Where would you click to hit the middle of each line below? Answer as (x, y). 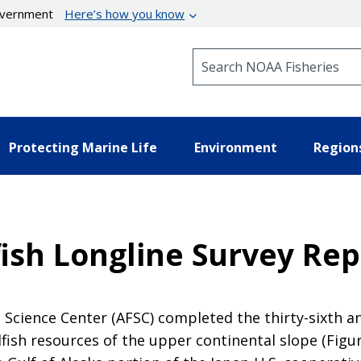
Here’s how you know (125, 14)
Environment (235, 147)
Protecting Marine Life (83, 147)
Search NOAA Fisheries (257, 55)
